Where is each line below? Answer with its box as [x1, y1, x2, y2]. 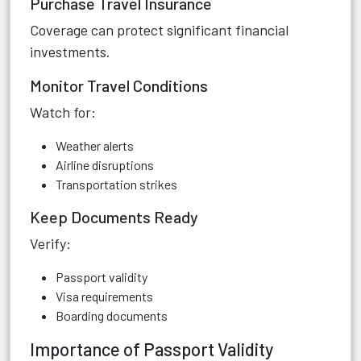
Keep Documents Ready [30, 207, 198, 226]
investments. [30, 43, 110, 60]
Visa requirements [56, 288, 153, 304]
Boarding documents [56, 308, 168, 323]
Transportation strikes [56, 176, 177, 192]
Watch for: [30, 103, 96, 121]
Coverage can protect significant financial [30, 21, 288, 39]
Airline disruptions [56, 157, 154, 172]
